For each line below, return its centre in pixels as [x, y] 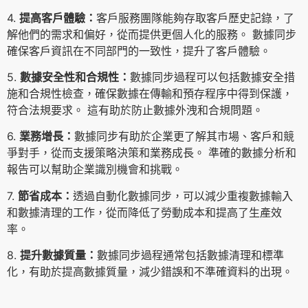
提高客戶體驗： [58, 18]
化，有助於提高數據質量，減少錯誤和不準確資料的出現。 [150, 272]
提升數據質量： [58, 255]
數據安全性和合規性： [75, 77]
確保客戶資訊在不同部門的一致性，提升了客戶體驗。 [139, 51]
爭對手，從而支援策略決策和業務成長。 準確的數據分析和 [152, 153]
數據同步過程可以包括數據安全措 [212, 77]
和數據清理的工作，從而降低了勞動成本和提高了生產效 [144, 212]
